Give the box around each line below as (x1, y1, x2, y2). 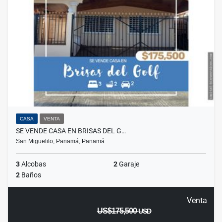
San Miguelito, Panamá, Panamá (16, 138, 105, 145)
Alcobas (20, 160, 46, 168)
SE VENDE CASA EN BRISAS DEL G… (16, 127, 126, 135)
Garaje (117, 160, 139, 168)
